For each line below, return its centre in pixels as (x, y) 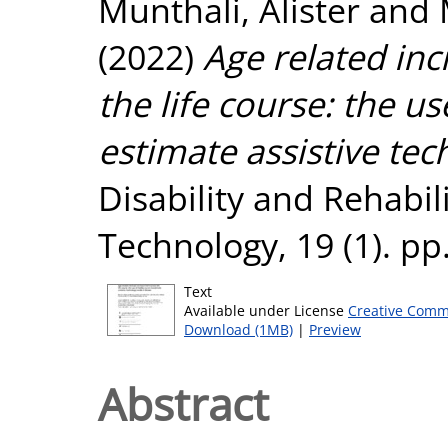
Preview (335, 329)
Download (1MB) (238, 329)
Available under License (266, 310)
